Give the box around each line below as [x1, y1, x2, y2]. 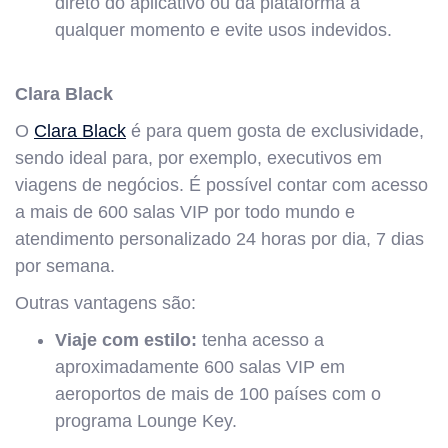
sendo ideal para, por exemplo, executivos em [15, 147, 382, 168]
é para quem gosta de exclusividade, [126, 120, 424, 141]
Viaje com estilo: [55, 329, 202, 350]
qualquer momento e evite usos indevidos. [55, 19, 392, 40]
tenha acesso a [202, 329, 324, 350]
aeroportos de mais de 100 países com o [55, 383, 381, 404]
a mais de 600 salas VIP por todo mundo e [15, 201, 355, 222]
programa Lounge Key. [55, 410, 237, 431]
